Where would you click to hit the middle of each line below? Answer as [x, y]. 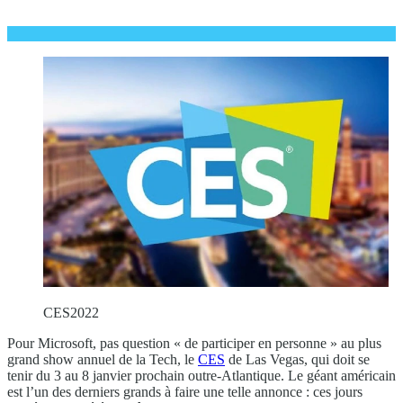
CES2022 [71, 312]
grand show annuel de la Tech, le [103, 359]
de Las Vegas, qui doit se [297, 359]
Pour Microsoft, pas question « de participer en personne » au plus [194, 343]
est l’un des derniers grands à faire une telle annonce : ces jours [185, 391]
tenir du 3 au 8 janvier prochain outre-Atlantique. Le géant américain [201, 375]
